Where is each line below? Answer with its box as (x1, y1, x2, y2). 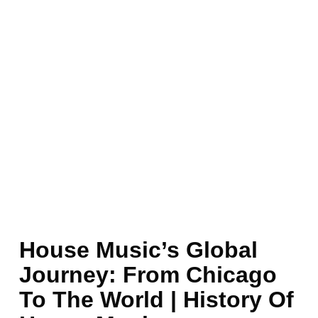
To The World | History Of (18, 286, 294, 312)
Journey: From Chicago (18, 261, 277, 287)
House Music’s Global (18, 236, 258, 263)
